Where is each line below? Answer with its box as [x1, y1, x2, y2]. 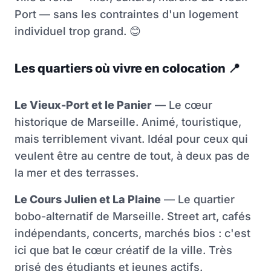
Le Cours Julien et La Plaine [15, 193, 161, 206]
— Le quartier [161, 193, 235, 206]
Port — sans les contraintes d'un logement [15, 8, 238, 21]
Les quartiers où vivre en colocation [15, 61, 228, 76]
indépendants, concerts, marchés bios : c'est [15, 227, 250, 240]
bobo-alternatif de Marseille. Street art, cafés [15, 210, 251, 223]
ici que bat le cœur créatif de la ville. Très [15, 244, 232, 257]
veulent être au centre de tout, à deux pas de [15, 149, 250, 163]
